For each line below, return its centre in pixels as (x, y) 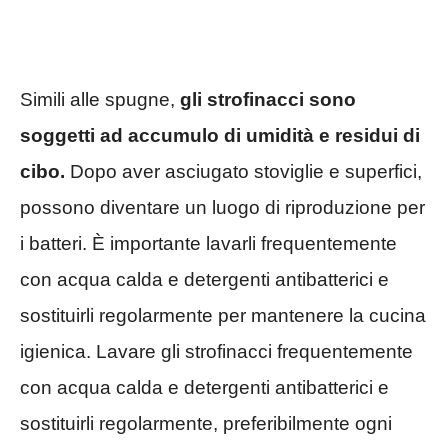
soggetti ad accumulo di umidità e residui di (220, 136)
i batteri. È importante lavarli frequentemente (208, 244)
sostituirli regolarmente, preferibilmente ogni (206, 424)
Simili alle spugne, (100, 100)
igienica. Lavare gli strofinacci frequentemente (216, 352)
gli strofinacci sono (268, 100)
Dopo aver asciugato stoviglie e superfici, (243, 172)
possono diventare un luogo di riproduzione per (222, 208)
